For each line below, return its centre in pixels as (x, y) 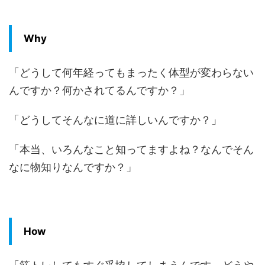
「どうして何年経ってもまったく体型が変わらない (131, 73)
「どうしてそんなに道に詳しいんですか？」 (115, 120)
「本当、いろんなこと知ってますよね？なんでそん (131, 150)
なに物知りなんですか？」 (73, 167)
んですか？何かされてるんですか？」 (99, 91)
